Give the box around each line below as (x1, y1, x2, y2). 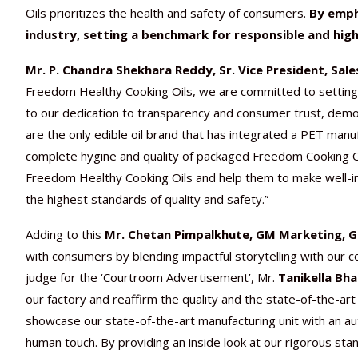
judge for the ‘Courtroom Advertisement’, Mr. (26, 268, 278, 285)
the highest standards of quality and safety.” (26, 190, 268, 207)
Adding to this (26, 225, 105, 242)
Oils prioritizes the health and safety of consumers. (26, 4, 309, 21)
